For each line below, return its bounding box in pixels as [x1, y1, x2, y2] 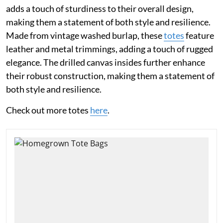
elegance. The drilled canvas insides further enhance [6, 56, 205, 68]
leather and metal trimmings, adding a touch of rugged [6, 43, 213, 54]
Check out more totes [6, 104, 90, 115]
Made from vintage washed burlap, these [6, 29, 164, 41]
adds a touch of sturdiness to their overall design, [6, 2, 194, 14]
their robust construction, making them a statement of [6, 70, 215, 81]
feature [184, 29, 214, 41]
